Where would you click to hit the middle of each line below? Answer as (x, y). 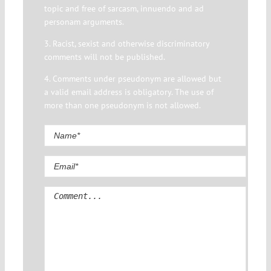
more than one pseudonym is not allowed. (122, 106)
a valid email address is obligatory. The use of (129, 92)
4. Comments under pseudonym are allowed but (132, 79)
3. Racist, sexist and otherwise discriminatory (126, 44)
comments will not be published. (104, 57)
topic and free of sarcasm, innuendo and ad (124, 9)
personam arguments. (84, 22)
